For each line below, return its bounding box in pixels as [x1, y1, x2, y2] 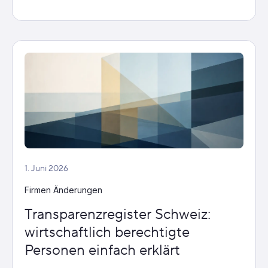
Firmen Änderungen [25, 185, 102, 196]
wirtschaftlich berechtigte [25, 223, 190, 242]
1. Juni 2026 [25, 163, 68, 175]
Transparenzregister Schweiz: [25, 205, 211, 224]
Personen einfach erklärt [25, 241, 180, 260]
